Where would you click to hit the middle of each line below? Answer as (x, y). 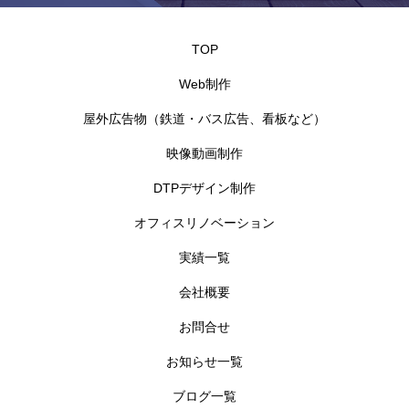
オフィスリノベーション (204, 223)
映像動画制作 (204, 153)
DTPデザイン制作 (204, 188)
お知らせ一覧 (204, 362)
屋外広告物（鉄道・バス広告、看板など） (204, 119)
